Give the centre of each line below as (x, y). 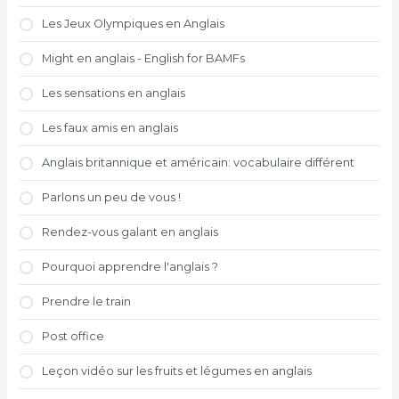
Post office (73, 337)
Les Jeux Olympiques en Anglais (134, 24)
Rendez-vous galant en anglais (130, 232)
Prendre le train (87, 302)
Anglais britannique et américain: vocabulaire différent (199, 163)
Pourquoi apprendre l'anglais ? (130, 267)
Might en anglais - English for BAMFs (144, 59)
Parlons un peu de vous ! (112, 198)
